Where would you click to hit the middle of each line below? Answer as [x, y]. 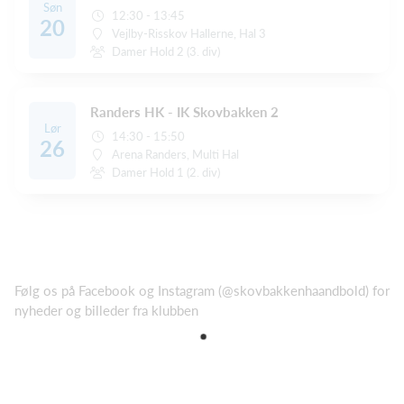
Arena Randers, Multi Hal [176, 155]
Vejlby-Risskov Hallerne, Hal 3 [189, 34]
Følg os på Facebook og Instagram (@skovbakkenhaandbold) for [202, 291]
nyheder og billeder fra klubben [106, 311]
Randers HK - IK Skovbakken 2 [184, 112]
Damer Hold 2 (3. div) [166, 52]
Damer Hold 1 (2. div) [166, 173]
